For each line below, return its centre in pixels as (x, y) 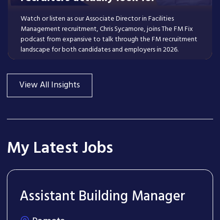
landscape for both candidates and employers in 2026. (99, 50)
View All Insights (49, 85)
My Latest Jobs (60, 148)
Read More (59, 75)
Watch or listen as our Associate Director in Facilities (97, 19)
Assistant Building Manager (102, 197)
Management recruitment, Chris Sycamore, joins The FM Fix (107, 29)
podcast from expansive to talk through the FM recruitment (109, 39)
